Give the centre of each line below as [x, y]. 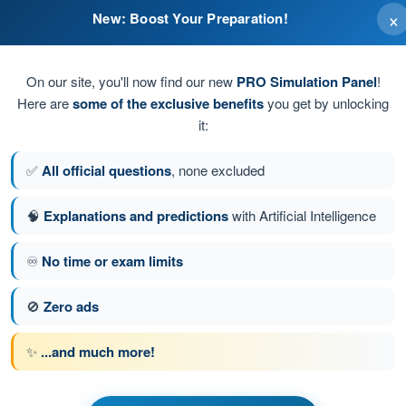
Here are [45, 102]
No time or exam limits [112, 261]
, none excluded [218, 169]
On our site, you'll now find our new [131, 81]
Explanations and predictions [136, 215]
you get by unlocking [326, 102]
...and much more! [98, 351]
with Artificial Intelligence [302, 215]
